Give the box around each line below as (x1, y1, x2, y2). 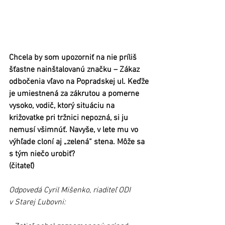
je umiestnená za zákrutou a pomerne (9, 89, 141, 99)
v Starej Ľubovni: (9, 197, 68, 208)
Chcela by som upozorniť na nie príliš (9, 53, 139, 63)
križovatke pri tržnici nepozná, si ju (9, 113, 130, 124)
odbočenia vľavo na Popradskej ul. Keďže (9, 77, 151, 87)
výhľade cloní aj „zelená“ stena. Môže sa (9, 137, 147, 148)
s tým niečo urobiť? (9, 149, 75, 160)
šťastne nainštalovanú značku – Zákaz (9, 65, 142, 75)
